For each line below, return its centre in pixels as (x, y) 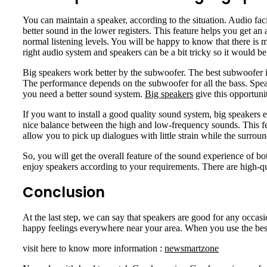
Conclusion (64, 192)
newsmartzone (192, 248)
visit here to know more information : (94, 248)
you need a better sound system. (84, 94)
